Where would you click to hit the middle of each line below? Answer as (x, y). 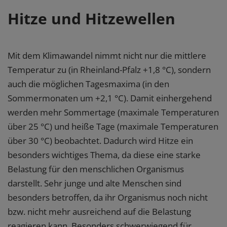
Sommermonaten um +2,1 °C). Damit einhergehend (110, 98)
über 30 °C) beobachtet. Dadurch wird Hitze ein (100, 141)
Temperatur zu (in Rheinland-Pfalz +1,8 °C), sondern (109, 70)
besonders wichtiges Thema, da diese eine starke (104, 155)
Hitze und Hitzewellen (91, 19)
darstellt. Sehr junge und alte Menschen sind (94, 183)
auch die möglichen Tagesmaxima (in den (88, 84)
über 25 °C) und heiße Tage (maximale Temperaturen (113, 127)
